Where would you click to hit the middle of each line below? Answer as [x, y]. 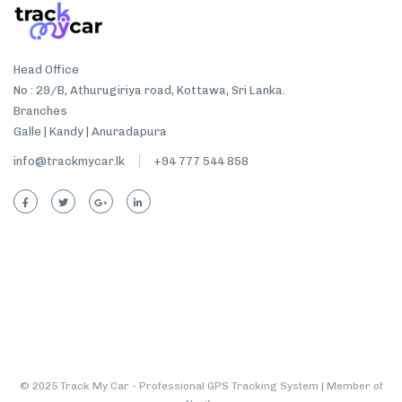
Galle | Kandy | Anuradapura [90, 131]
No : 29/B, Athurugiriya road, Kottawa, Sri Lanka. [149, 90]
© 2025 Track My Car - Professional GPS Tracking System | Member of [201, 385]
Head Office [46, 69]
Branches [40, 110]
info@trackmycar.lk [69, 161]
